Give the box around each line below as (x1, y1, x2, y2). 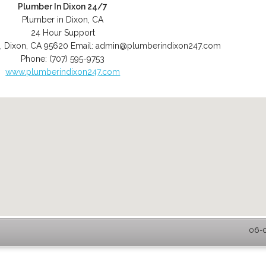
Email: (70, 41, 96, 50)
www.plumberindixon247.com (5, 67, 121, 77)
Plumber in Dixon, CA (22, 15, 104, 24)
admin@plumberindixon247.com (95, 41, 221, 50)
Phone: (21, 54, 50, 64)
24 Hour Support (30, 28, 95, 37)
